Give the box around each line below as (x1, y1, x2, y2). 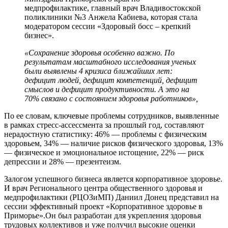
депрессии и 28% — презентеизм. (4, 157, 121, 166)
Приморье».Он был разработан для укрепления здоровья (4, 211, 201, 220)
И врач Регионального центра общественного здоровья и (4, 184, 203, 193)
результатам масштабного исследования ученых (24, 58, 196, 67)
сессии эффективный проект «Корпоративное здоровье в (4, 202, 203, 211)
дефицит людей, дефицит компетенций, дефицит (24, 76, 197, 85)
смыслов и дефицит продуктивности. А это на (24, 85, 189, 94)
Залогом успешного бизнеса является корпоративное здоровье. (4, 175, 222, 184)
